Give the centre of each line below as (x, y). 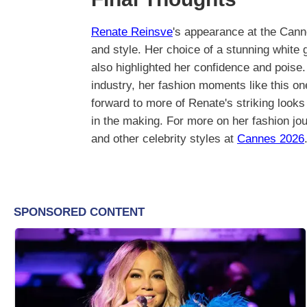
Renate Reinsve (132, 32)
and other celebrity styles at (164, 138)
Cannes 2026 (271, 138)
